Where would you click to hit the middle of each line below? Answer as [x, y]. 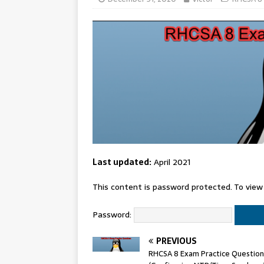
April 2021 [171, 162]
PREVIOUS [176, 241]
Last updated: [122, 162]
